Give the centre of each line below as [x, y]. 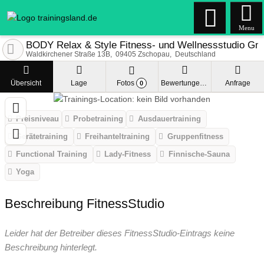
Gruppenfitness [195, 137]
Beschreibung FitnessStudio [85, 203]
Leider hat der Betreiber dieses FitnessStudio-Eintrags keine [120, 233]
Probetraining [98, 119]
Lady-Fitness [128, 154]
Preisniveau [38, 119]
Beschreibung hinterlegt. [51, 247]
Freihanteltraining [118, 137]
